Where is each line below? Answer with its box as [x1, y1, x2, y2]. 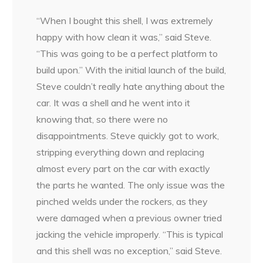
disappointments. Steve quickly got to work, [36, 130, 220, 142]
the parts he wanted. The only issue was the [36, 179, 225, 191]
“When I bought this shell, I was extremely [36, 15, 214, 27]
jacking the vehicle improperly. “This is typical [36, 228, 224, 241]
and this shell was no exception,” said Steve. [36, 245, 222, 257]
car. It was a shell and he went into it [36, 97, 191, 109]
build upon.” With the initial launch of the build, [36, 64, 227, 76]
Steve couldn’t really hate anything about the [36, 80, 225, 93]
